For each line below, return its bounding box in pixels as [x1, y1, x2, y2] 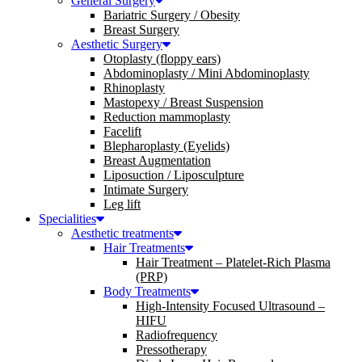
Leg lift [103, 197, 141, 211]
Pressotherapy [136, 343, 207, 356]
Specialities [39, 212, 96, 225]
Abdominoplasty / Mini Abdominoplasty [103, 66, 309, 80]
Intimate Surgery [103, 183, 188, 196]
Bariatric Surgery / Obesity [103, 8, 240, 22]
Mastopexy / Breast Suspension [103, 95, 263, 109]
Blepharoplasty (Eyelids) [103, 139, 229, 153]
